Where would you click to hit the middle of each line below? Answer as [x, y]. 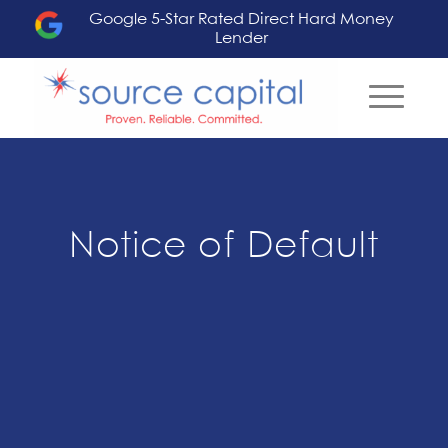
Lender [241, 38]
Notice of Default [224, 247]
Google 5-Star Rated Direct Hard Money [241, 19]
